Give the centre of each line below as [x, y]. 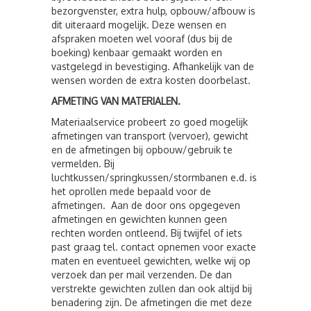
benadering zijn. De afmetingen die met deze [152, 302]
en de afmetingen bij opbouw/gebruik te [142, 150]
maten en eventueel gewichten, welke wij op [151, 261]
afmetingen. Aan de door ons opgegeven [146, 205]
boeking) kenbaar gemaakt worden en [137, 52]
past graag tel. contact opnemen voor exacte [154, 247]
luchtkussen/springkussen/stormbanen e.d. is [154, 177]
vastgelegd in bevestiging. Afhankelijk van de [153, 66]
